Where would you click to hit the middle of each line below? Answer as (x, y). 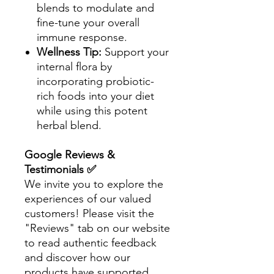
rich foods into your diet (95, 96)
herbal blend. (69, 125)
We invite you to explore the (94, 184)
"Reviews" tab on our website (97, 228)
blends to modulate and (95, 8)
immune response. (82, 37)
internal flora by (74, 67)
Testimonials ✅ (60, 169)
